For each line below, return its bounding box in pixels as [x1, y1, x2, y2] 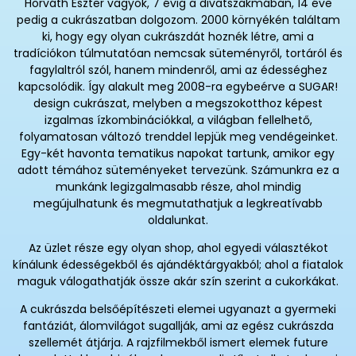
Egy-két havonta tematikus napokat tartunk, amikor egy [21, 145, 335, 162]
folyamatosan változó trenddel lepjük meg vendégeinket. [18, 129, 338, 145]
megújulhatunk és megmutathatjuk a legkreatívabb [33, 195, 323, 212]
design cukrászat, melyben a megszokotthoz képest [33, 95, 323, 112]
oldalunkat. [148, 212, 208, 229]
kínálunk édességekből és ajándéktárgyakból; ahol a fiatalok [13, 257, 343, 273]
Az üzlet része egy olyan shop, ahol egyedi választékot [28, 240, 328, 257]
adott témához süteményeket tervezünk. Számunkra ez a [17, 162, 339, 179]
